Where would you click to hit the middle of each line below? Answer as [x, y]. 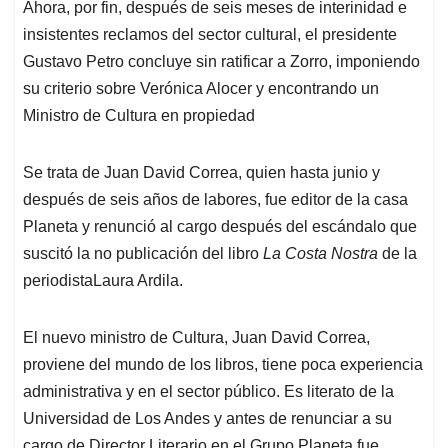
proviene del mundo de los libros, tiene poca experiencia [223, 365]
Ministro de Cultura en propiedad [143, 116]
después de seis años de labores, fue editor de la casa [215, 200]
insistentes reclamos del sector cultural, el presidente [210, 35]
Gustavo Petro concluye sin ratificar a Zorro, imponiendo [221, 62]
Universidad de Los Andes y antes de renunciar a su [207, 419]
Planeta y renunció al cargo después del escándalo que [220, 227]
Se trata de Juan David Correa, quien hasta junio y [201, 173]
